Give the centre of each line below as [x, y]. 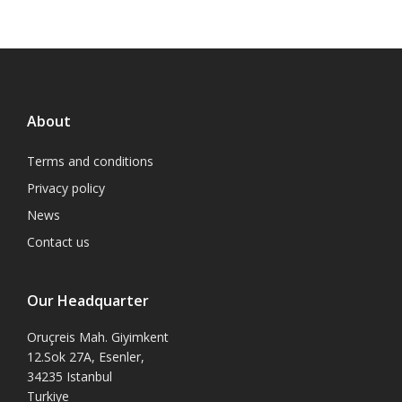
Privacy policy [66, 188]
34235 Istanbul [70, 376]
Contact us [58, 241]
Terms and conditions [90, 161]
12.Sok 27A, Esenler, [86, 356]
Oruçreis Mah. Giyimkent [98, 336]
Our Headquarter [88, 300]
